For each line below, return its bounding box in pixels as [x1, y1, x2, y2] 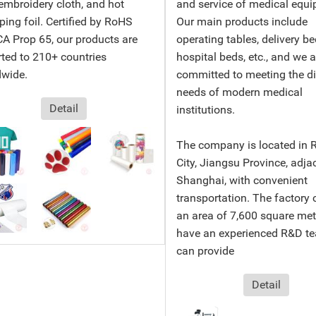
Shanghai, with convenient [176, 174, 308, 187]
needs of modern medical [176, 85, 303, 99]
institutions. [176, 103, 235, 116]
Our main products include [176, 15, 308, 28]
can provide [176, 244, 234, 257]
